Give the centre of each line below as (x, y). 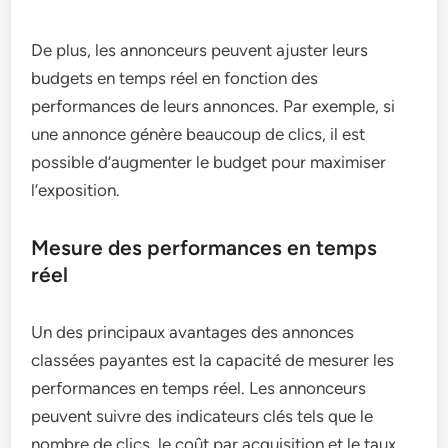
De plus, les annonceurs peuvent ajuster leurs (200, 50)
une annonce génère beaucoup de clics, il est (198, 134)
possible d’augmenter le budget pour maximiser (209, 162)
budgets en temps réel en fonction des (175, 78)
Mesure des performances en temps (204, 248)
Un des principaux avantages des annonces (193, 332)
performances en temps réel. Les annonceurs (199, 388)
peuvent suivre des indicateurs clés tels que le (202, 416)
